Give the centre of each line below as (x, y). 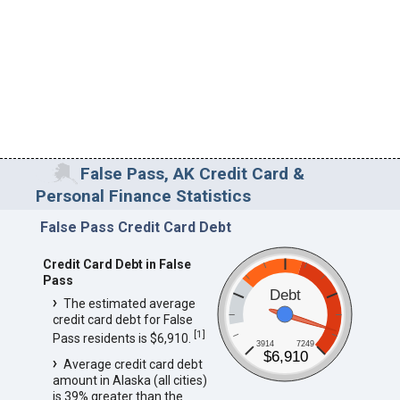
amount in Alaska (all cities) (129, 381)
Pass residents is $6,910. (123, 338)
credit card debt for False (122, 319)
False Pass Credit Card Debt (135, 227)
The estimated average (129, 303)
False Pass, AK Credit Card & (193, 173)
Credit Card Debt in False (117, 264)
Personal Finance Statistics (144, 196)
